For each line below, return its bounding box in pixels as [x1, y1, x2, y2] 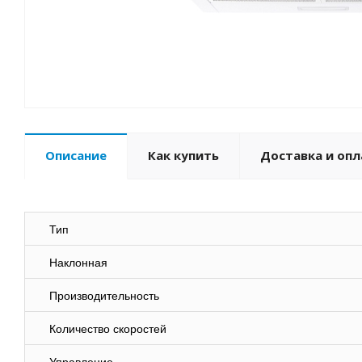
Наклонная [49, 256, 107, 270]
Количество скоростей [49, 322, 166, 336]
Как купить [148, 147, 219, 164]
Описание [45, 147, 107, 164]
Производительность [49, 289, 159, 303]
